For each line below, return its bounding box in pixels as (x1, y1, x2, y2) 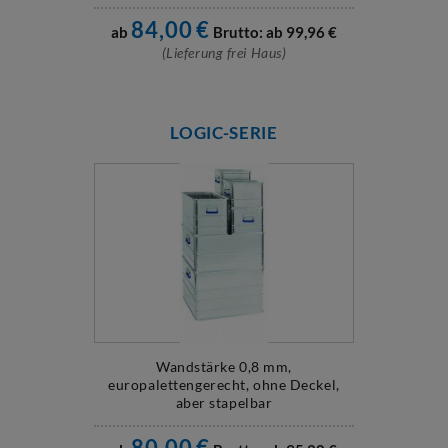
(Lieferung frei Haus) (161, 44, 287, 61)
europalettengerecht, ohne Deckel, (108, 376, 340, 393)
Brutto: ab (212, 23, 283, 41)
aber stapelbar (175, 394, 273, 411)
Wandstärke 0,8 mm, (155, 358, 293, 375)
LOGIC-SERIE (170, 122, 278, 143)
